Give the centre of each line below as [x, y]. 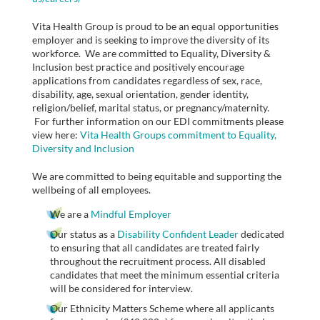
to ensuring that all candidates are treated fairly [155, 247]
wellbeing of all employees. [91, 190]
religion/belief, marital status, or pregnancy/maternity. [151, 108]
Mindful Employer [131, 214]
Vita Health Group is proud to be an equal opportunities [155, 26]
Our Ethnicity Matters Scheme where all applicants [162, 308]
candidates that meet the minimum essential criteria [165, 274]
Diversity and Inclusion [83, 149]
